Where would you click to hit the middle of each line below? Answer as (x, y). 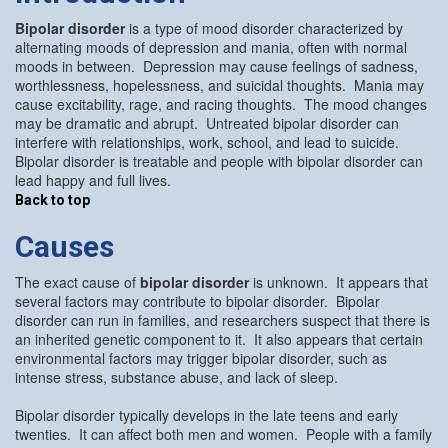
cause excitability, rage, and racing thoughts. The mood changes (221, 103)
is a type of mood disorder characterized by (264, 27)
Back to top (52, 199)
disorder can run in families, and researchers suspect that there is (222, 319)
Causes (64, 246)
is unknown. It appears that (338, 281)
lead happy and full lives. (93, 179)
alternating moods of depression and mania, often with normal (211, 46)
